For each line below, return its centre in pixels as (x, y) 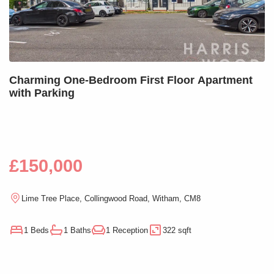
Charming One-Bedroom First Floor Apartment (131, 80)
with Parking (42, 93)
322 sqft (177, 230)
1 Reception (127, 230)
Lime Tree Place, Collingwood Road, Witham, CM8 (111, 198)
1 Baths (77, 230)
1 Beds (36, 230)
